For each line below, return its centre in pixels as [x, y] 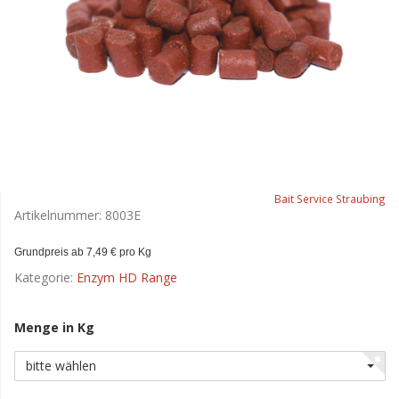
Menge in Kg [56, 327]
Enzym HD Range [127, 277]
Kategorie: [45, 277]
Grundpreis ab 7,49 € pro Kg [83, 252]
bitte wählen [61, 366]
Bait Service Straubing [330, 199]
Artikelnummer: [60, 215]
